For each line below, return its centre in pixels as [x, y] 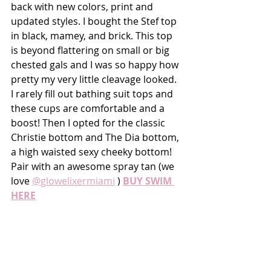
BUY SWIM [149, 181]
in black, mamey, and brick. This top [93, 35]
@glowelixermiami [73, 181]
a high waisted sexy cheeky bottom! [93, 152]
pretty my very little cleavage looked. [95, 79]
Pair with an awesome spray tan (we [94, 166]
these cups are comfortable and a [89, 108]
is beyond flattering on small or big [91, 50]
